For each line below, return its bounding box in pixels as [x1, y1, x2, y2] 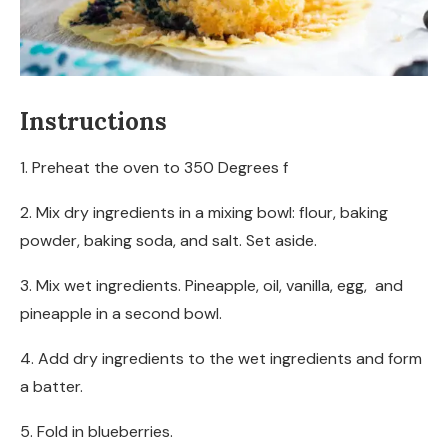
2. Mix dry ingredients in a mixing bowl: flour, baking [20, 201, 388, 223]
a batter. [20, 375, 83, 397]
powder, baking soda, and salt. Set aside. [20, 229, 317, 251]
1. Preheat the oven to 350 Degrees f [20, 156, 288, 178]
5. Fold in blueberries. [20, 420, 173, 442]
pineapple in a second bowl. [20, 302, 222, 324]
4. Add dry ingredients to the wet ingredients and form [20, 347, 422, 369]
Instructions [20, 105, 167, 137]
